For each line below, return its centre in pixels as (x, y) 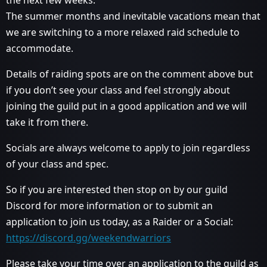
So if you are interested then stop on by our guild (117, 190)
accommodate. (40, 48)
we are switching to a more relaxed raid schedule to (123, 32)
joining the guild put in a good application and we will (126, 106)
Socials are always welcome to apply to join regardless (128, 148)
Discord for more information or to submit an (109, 206)
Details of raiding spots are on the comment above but (130, 74)
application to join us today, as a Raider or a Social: (119, 222)
